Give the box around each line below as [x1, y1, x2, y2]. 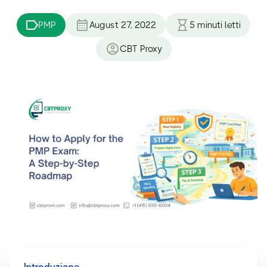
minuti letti [197, 20, 241, 30]
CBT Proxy [119, 44, 162, 54]
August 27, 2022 [89, 20, 156, 30]
